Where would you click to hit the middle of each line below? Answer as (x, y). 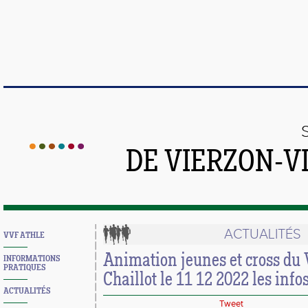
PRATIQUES (24, 268)
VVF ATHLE (24, 235)
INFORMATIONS (32, 259)
